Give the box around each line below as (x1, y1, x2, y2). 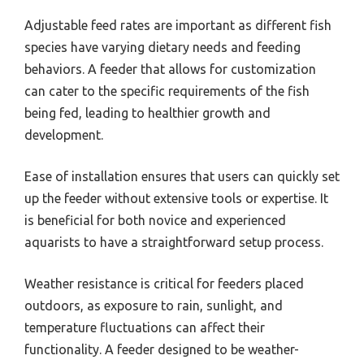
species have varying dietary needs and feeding (24, 39, 301, 54)
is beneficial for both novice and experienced (24, 212, 286, 227)
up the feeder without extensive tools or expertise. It (24, 190, 328, 206)
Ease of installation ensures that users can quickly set (24, 168, 340, 184)
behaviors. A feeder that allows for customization (24, 61, 316, 76)
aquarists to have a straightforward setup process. (24, 234, 323, 249)
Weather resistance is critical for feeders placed (24, 275, 304, 291)
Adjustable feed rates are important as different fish (24, 17, 331, 32)
